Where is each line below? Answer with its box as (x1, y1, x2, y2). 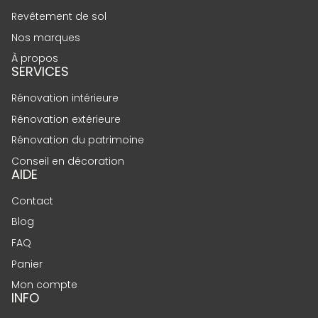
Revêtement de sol (11, 9, 106, 23)
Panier (11, 256, 43, 271)
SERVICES (11, 62, 69, 81)
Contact (11, 193, 53, 208)
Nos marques (11, 30, 80, 45)
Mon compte (11, 278, 77, 292)
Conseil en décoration (11, 153, 124, 168)
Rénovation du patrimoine (11, 133, 144, 148)
